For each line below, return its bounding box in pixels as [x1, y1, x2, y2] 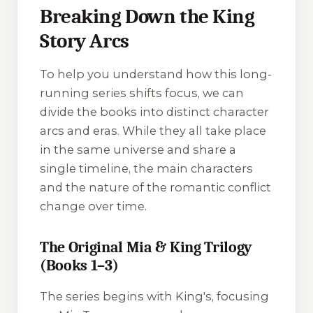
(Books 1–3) [40, 257, 119, 275]
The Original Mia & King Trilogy [40, 239, 252, 256]
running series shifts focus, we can [40, 86, 244, 101]
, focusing [212, 289, 269, 303]
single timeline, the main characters [40, 161, 253, 176]
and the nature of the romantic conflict [40, 180, 271, 195]
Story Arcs [40, 29, 129, 52]
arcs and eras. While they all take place [40, 124, 266, 138]
